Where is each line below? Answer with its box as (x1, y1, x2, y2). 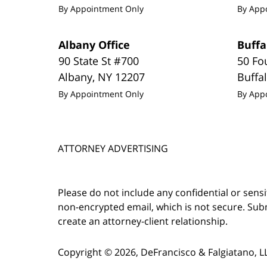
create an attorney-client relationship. (58, 214, 228, 228)
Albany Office (58, 37, 131, 52)
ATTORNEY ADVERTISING (58, 141, 168, 155)
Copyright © (58, 246, 112, 259)
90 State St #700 (58, 53, 139, 68)
